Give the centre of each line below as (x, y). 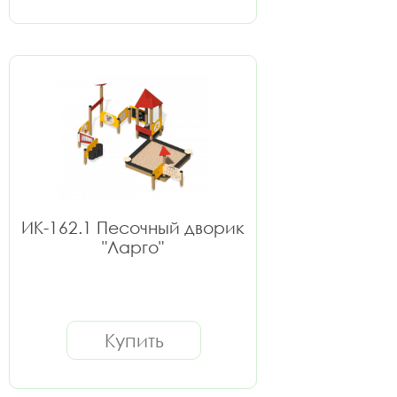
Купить (134, 340)
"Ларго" (133, 247)
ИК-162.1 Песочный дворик (133, 227)
